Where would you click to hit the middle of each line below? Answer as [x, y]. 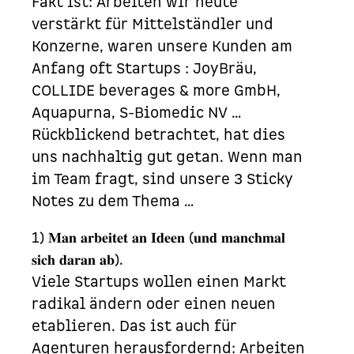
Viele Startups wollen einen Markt [159, 282]
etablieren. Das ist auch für [135, 326]
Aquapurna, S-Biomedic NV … [137, 113]
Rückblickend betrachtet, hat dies [159, 135]
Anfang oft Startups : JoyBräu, [145, 69]
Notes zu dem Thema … [113, 201]
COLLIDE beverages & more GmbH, [156, 91]
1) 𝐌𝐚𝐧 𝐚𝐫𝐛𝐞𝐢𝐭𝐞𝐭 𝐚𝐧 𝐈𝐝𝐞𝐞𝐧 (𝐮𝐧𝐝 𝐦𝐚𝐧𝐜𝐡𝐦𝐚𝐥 [159, 238]
